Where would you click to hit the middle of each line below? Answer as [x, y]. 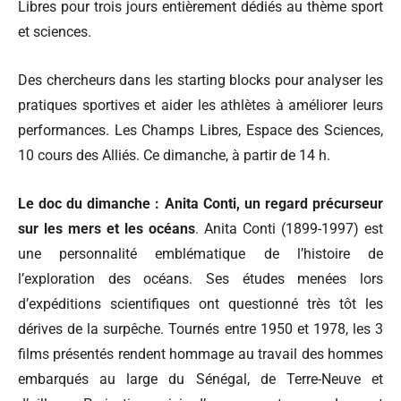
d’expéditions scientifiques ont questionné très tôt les [200, 303]
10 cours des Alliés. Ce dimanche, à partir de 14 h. [174, 155]
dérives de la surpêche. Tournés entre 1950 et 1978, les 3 [200, 328]
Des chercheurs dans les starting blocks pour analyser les [200, 80]
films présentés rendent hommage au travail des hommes [200, 354]
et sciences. [55, 31]
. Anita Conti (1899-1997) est [289, 228]
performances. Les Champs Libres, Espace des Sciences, [200, 130]
